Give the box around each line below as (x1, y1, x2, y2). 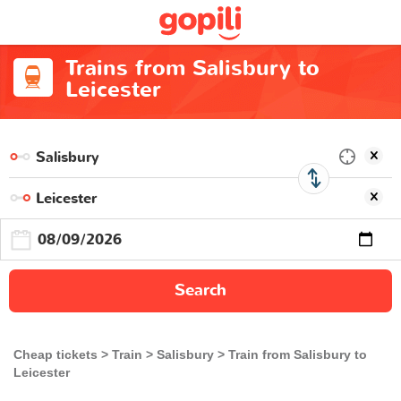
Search (175, 279, 226, 302)
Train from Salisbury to (228, 347, 367, 362)
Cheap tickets (13, 347, 98, 362)
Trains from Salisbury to (64, 54, 320, 83)
